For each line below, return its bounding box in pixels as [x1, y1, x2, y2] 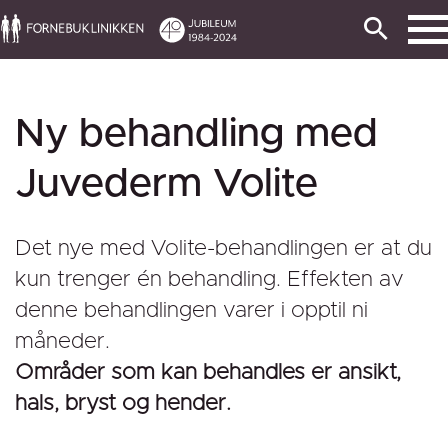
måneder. [15, 331, 110, 353]
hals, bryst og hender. [15, 393, 231, 415]
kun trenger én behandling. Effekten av [15, 269, 404, 291]
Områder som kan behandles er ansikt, [15, 362, 401, 384]
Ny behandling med [15, 114, 378, 154]
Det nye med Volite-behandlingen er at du [15, 238, 432, 260]
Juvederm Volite [15, 164, 318, 204]
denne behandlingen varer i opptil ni [15, 300, 368, 322]
